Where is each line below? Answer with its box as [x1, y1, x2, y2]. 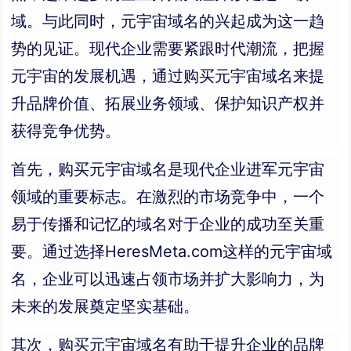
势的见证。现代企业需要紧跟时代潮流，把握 [11, 38, 325, 58]
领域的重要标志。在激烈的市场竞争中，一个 [11, 186, 325, 206]
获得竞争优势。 [11, 121, 121, 140]
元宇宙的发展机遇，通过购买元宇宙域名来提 [11, 66, 325, 85]
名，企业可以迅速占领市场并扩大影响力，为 [11, 269, 325, 288]
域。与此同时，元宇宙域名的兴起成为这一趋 [11, 11, 325, 31]
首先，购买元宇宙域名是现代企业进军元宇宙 [11, 159, 325, 179]
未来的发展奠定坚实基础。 [11, 296, 200, 316]
